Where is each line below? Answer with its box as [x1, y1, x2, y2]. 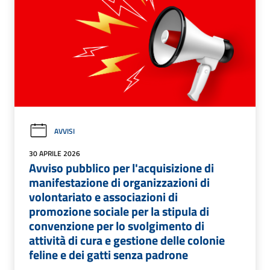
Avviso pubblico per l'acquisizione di [29, 159, 214, 178]
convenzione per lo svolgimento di [29, 216, 204, 236]
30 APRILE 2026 [29, 148, 80, 160]
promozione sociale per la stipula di [29, 202, 209, 221]
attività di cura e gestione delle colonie [29, 231, 225, 250]
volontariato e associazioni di [29, 187, 178, 207]
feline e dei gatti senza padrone [29, 245, 188, 265]
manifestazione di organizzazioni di [29, 173, 210, 192]
